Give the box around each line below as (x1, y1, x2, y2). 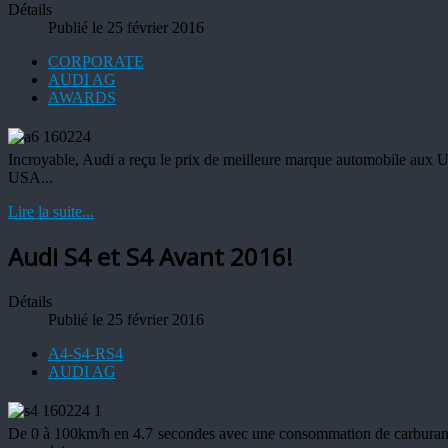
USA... (8, 168, 53, 186)
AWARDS (48, 88, 116, 106)
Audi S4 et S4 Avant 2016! (8, 240, 293, 274)
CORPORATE (48, 52, 144, 70)
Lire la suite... (8, 202, 94, 220)
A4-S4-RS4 (48, 345, 123, 363)
